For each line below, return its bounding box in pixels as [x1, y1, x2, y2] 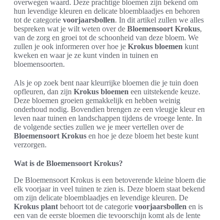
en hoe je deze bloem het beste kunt [86, 132, 198, 140]
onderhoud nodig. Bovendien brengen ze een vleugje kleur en [14, 105, 205, 114]
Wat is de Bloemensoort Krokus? [14, 159, 123, 168]
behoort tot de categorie [58, 202, 135, 211]
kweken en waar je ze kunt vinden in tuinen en [14, 51, 158, 60]
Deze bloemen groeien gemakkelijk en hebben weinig [14, 96, 180, 105]
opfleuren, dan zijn [14, 87, 74, 96]
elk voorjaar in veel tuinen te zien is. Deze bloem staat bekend [14, 185, 205, 193]
